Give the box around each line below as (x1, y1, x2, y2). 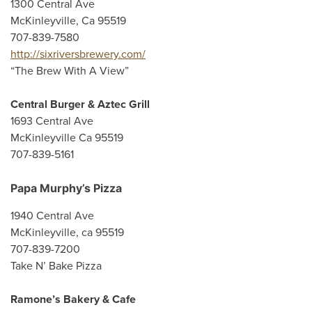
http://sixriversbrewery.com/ (10, 47, 146, 61)
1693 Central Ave (10, 114, 93, 128)
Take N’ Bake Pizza (10, 259, 102, 273)
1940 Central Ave (10, 209, 94, 223)
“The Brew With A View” (10, 64, 129, 78)
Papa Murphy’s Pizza (10, 181, 122, 195)
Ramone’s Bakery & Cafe (10, 292, 136, 306)
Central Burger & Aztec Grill (10, 97, 150, 111)
